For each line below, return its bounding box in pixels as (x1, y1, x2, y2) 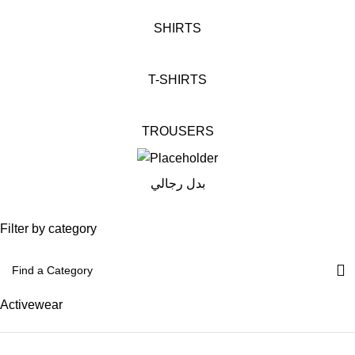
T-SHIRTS (148, 73, 207, 86)
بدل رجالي (150, 177, 205, 191)
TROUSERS (141, 124, 214, 138)
